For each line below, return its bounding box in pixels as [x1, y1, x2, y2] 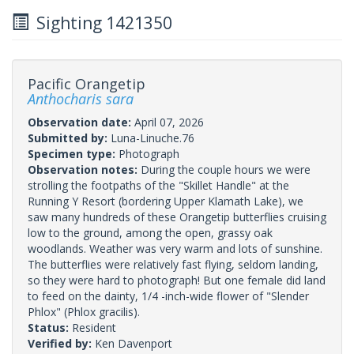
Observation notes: [28, 161, 141, 177]
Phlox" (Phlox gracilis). [28, 303, 140, 319]
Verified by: [28, 335, 95, 351]
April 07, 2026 [134, 114, 204, 130]
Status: [28, 319, 72, 335]
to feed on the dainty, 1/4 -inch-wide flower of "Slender [28, 288, 309, 303]
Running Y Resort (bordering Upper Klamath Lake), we [28, 193, 303, 209]
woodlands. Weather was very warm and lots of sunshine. [28, 240, 322, 256]
